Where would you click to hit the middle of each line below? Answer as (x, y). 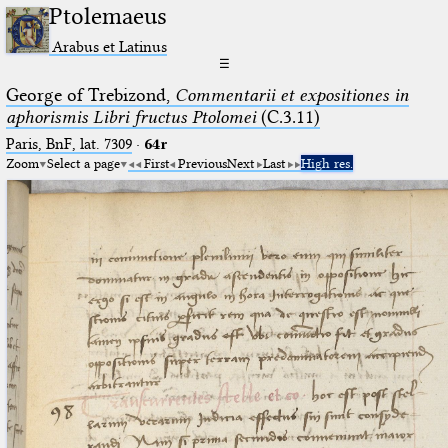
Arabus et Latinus (110, 46)
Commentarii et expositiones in (291, 94)
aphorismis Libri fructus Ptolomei (130, 116)
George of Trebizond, (90, 94)
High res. (326, 162)
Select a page (83, 162)
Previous (202, 162)
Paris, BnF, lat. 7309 (68, 143)
